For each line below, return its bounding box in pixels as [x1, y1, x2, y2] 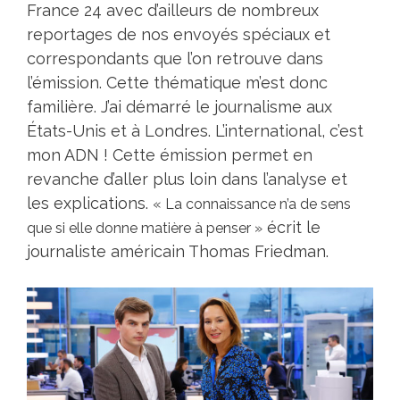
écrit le [262, 217, 321, 237]
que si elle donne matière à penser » [27, 219, 262, 237]
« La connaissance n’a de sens [153, 195, 351, 212]
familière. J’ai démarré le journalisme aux [27, 96, 332, 116]
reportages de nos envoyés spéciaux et [27, 24, 330, 44]
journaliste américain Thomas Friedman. [27, 241, 329, 261]
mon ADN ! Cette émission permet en [27, 145, 312, 164]
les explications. [27, 193, 153, 212]
